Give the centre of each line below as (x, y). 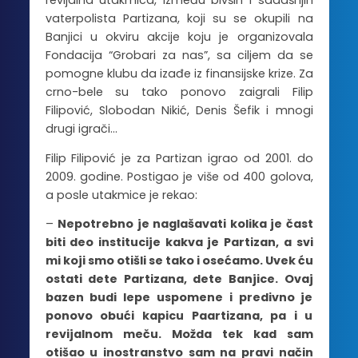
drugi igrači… (81, 129)
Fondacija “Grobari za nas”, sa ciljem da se (179, 56)
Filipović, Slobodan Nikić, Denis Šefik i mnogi (179, 111)
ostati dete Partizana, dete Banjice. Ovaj (179, 279)
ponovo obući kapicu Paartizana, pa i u (179, 316)
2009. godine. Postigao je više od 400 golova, (179, 176)
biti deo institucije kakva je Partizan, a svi (179, 243)
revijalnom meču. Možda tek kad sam (179, 334)
